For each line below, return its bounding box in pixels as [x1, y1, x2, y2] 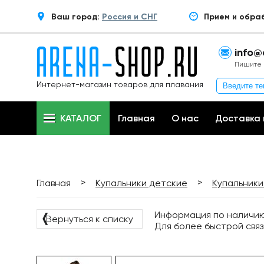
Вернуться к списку [46, 213, 133, 225]
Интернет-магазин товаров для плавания [37, 80, 203, 89]
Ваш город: [51, 12, 102, 22]
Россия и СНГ [102, 12, 157, 22]
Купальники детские [95, 177, 187, 189]
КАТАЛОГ [60, 113, 101, 124]
